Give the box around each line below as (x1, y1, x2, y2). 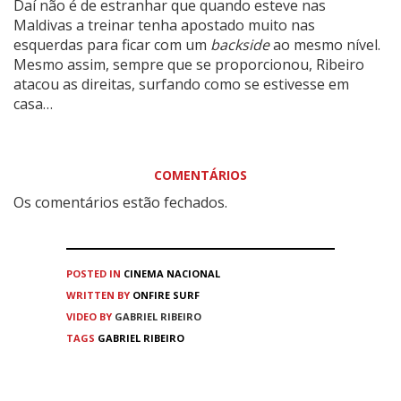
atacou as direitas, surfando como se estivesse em (13, 74, 349, 95)
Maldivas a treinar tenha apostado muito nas (13, 15, 315, 36)
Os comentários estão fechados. (13, 192, 227, 213)
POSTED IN (66, 267, 121, 281)
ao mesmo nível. (269, 35, 380, 55)
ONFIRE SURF (132, 288, 200, 303)
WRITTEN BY (66, 288, 132, 303)
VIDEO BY (66, 310, 115, 324)
